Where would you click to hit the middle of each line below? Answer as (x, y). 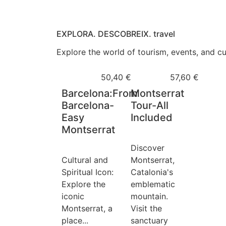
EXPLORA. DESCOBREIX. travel (116, 34)
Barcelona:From (100, 93)
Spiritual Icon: (88, 172)
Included (151, 118)
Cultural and (85, 160)
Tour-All (149, 105)
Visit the (146, 208)
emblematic (153, 184)
